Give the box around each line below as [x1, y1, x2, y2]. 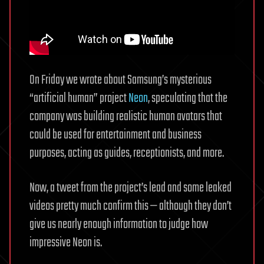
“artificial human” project [29, 88, 128, 109]
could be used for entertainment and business [29, 125, 202, 146]
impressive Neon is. [29, 233, 102, 253]
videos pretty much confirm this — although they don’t [29, 196, 232, 217]
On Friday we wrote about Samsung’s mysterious [29, 70, 212, 91]
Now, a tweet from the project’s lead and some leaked [29, 178, 232, 199]
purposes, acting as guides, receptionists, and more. [29, 143, 224, 164]
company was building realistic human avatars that [29, 107, 222, 127]
